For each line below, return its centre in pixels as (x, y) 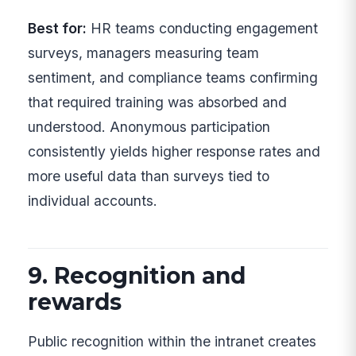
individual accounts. (93, 201)
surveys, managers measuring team (144, 53)
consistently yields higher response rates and (174, 152)
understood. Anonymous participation (149, 127)
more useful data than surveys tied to (149, 176)
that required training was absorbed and (158, 103)
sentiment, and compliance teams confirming (173, 78)
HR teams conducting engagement (203, 29)
